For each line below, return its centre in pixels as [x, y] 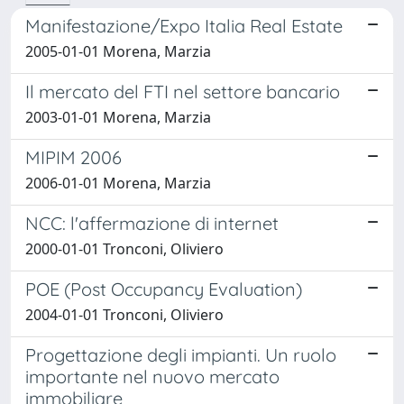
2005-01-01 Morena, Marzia [118, 51]
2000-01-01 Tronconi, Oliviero [124, 248]
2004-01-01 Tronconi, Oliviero [124, 314]
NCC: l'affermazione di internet [152, 223]
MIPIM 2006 [73, 157]
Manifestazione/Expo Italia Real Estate [184, 25]
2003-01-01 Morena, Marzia [118, 117]
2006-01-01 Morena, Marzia [118, 183]
